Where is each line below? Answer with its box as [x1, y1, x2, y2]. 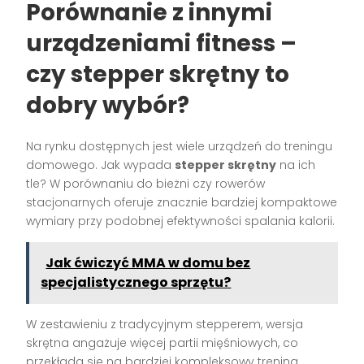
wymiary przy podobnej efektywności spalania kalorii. [26, 212, 336, 229]
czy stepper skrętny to [26, 58, 290, 90]
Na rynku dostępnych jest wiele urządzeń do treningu [26, 137, 333, 154]
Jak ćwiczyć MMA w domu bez [45, 253, 251, 272]
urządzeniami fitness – [26, 27, 297, 59]
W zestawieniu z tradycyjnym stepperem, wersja [26, 315, 304, 332]
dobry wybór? [26, 89, 190, 121]
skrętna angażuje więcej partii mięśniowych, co [26, 334, 299, 351]
